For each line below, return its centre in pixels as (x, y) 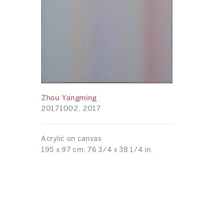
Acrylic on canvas (72, 139)
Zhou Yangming (69, 98)
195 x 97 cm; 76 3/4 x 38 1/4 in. (97, 150)
